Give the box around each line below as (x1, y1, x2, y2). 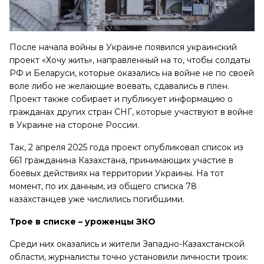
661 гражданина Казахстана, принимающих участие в (9, 155, 233, 166)
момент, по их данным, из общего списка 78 (9, 181, 197, 192)
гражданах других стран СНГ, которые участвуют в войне (9, 107, 253, 118)
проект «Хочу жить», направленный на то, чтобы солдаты (9, 55, 250, 66)
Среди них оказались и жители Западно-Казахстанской (9, 239, 245, 250)
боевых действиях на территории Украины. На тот (9, 168, 224, 179)
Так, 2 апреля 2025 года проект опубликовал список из (9, 142, 243, 153)
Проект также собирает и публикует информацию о (9, 94, 233, 105)
